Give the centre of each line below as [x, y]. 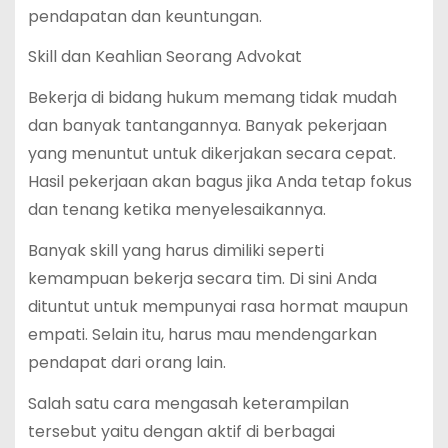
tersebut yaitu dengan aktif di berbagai [181, 431]
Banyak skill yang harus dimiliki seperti [175, 250]
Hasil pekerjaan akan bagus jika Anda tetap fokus [219, 182]
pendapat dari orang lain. [126, 362]
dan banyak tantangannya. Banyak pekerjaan [207, 126]
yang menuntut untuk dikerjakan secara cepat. [211, 154]
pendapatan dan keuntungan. [144, 16]
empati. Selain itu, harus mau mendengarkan [202, 334]
